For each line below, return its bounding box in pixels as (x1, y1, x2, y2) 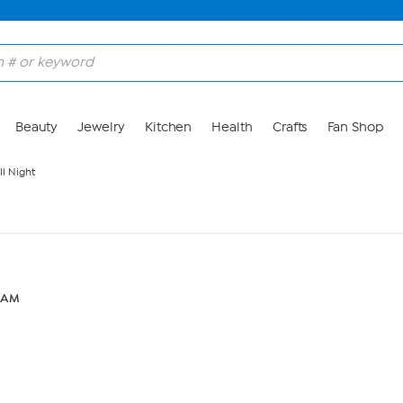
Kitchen (144, 120, 193, 135)
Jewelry (77, 120, 125, 135)
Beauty (14, 120, 58, 135)
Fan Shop (327, 120, 383, 135)
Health (211, 120, 253, 135)
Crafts (272, 120, 308, 135)
